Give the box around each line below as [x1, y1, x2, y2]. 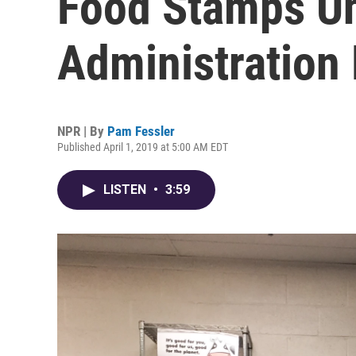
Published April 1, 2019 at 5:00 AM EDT [57, 141, 228, 153]
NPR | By [57, 123, 107, 139]
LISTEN [103, 182, 149, 197]
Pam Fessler [107, 123, 175, 139]
